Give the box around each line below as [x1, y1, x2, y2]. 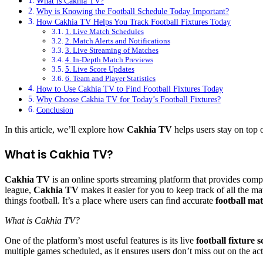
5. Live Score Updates [65, 65, 134, 74]
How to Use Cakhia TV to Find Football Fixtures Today [36, 84, 223, 94]
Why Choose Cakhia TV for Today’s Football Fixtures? [36, 95, 221, 104]
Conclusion [36, 105, 73, 115]
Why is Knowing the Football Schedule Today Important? [36, 6, 229, 16]
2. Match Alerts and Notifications [65, 36, 170, 46]
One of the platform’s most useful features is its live [5, 235, 196, 245]
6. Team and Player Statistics [65, 74, 156, 83]
